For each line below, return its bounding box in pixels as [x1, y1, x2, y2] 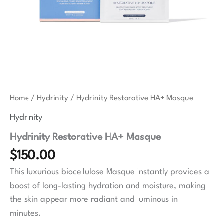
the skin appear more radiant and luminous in [10, 195, 178, 204]
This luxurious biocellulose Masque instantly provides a [10, 168, 209, 177]
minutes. [10, 209, 41, 218]
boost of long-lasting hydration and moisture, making [10, 182, 206, 191]
